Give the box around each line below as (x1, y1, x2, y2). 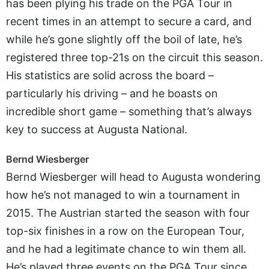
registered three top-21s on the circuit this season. (6, 50, 263, 64)
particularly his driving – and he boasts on (6, 86, 218, 100)
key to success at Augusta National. (6, 122, 187, 136)
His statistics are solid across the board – (6, 68, 214, 82)
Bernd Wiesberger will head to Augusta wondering (6, 171, 261, 184)
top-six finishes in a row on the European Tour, (6, 225, 244, 238)
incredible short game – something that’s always (6, 104, 252, 118)
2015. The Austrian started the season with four (6, 207, 250, 220)
